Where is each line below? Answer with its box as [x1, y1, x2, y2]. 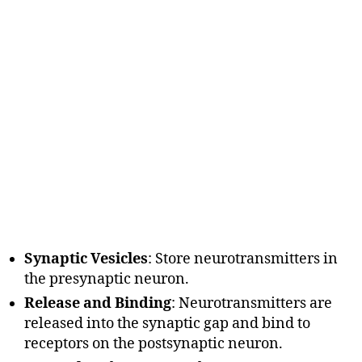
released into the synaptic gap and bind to [24, 314, 310, 334]
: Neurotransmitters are [171, 294, 332, 314]
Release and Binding [24, 294, 171, 314]
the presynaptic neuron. [24, 270, 189, 289]
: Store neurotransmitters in [148, 250, 338, 269]
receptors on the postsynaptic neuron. [24, 335, 283, 354]
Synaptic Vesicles [24, 250, 148, 269]
